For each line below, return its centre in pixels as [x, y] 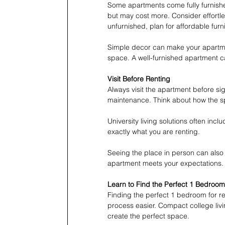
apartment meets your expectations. [165, 163]
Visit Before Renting [139, 79]
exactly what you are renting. [154, 131]
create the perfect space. [148, 216]
